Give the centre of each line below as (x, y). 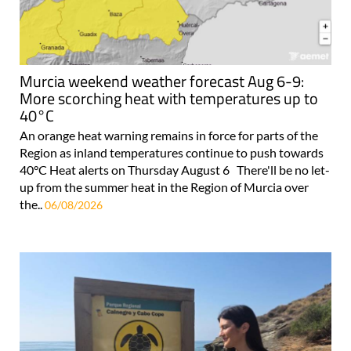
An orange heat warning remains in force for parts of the (169, 135)
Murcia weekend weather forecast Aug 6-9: (162, 81)
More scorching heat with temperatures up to (169, 98)
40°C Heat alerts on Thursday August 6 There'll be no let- (175, 169)
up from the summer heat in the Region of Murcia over (164, 186)
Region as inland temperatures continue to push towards (172, 152)
